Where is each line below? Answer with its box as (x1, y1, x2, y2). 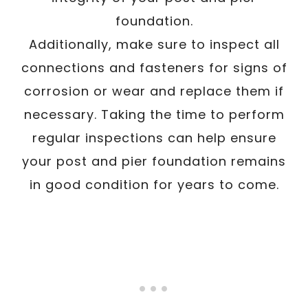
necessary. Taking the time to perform (23, 105, 285, 123)
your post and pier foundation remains (22, 152, 286, 170)
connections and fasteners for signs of (21, 58, 287, 76)
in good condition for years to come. (29, 175, 279, 193)
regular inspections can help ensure (32, 129, 276, 146)
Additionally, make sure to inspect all (28, 35, 280, 53)
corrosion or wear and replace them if (24, 82, 284, 100)
